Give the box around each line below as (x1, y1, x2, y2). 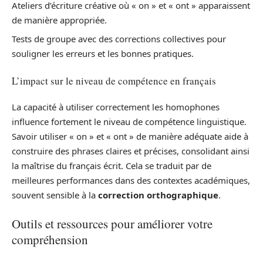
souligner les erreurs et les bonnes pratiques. (12, 48, 194, 60)
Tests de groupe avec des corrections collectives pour (12, 33, 226, 45)
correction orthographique (98, 189, 218, 201)
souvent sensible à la (12, 189, 98, 201)
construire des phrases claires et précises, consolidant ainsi (12, 145, 249, 157)
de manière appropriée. (12, 14, 107, 26)
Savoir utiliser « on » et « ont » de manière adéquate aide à (12, 130, 248, 143)
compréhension (12, 231, 88, 248)
